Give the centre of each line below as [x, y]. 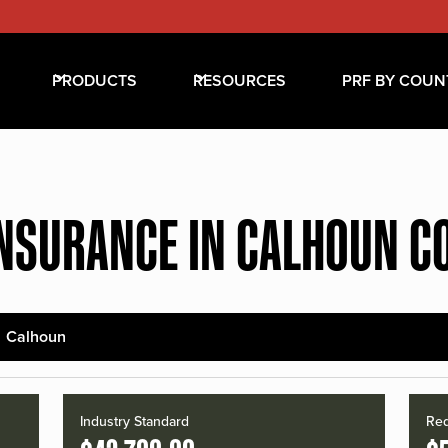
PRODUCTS [94, 81]
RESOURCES [239, 81]
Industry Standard [135, 422]
